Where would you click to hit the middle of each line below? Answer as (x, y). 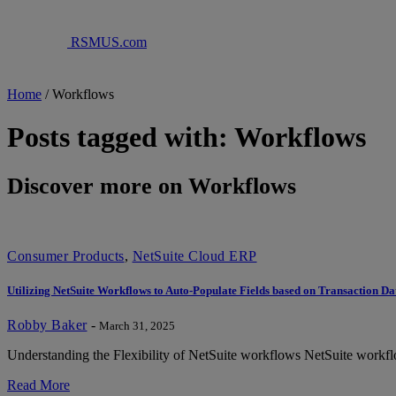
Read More (38, 385)
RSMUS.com (107, 42)
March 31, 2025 (137, 326)
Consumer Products (66, 256)
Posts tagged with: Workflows (187, 137)
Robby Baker (47, 325)
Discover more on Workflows (152, 186)
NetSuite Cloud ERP (194, 256)
